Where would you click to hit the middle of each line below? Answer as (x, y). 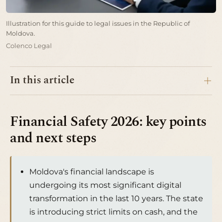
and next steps (53, 138)
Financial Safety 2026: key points (108, 122)
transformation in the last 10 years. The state (116, 199)
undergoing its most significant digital (105, 185)
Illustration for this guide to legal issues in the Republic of (98, 23)
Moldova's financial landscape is (92, 172)
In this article (42, 80)
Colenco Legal (29, 45)
